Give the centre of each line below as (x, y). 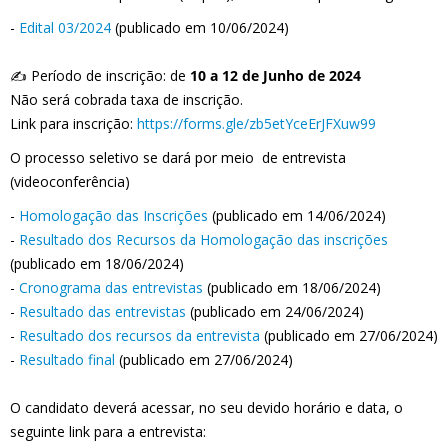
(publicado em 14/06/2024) (297, 215)
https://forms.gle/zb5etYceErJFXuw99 (256, 123)
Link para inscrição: (73, 123)
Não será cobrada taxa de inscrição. (128, 99)
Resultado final (67, 359)
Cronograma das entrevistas (111, 287)
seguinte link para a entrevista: (108, 431)
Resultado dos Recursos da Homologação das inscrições (203, 239)
